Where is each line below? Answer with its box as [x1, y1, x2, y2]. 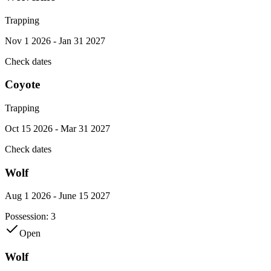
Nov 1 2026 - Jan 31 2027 [5, 35, 105, 46]
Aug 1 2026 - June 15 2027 [5, 191, 110, 201]
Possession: [5, 211, 51, 222]
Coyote [5, 78, 40, 91]
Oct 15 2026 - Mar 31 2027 [5, 123, 110, 134]
